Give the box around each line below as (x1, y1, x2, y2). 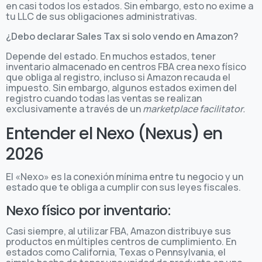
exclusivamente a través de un (6, 102, 143, 115)
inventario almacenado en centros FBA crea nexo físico (6, 60, 246, 73)
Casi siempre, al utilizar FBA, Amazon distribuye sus (6, 224, 231, 237)
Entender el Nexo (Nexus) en (6, 122, 223, 145)
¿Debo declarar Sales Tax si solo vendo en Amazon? (6, 29, 239, 43)
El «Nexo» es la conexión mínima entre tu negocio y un (6, 170, 243, 183)
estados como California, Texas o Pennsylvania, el (6, 245, 226, 258)
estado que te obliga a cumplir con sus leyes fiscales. (6, 180, 241, 194)
